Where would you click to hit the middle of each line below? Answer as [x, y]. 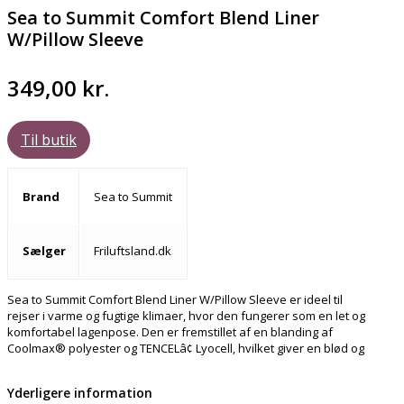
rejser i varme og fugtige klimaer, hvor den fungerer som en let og [186, 316]
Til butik [49, 140]
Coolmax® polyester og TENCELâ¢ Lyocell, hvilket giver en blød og [186, 349]
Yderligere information [80, 393]
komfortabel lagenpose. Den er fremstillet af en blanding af [170, 332]
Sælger [44, 251]
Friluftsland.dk [133, 251]
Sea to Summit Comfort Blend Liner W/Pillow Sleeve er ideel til [175, 300]
